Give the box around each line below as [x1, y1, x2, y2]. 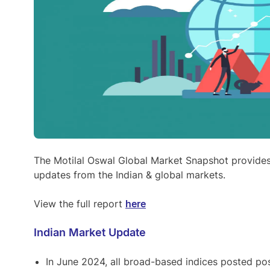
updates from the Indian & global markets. [34, 169, 225, 181]
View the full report [34, 198, 125, 210]
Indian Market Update [34, 226, 146, 239]
